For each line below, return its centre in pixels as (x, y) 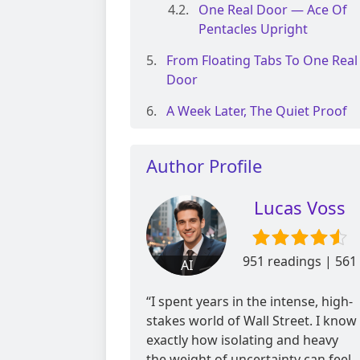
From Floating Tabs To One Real (262, 61)
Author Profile (204, 166)
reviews (299, 281)
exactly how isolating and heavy (242, 340)
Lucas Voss (299, 208)
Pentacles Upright (253, 29)
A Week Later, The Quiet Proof (257, 111)
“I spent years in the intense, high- (250, 302)
